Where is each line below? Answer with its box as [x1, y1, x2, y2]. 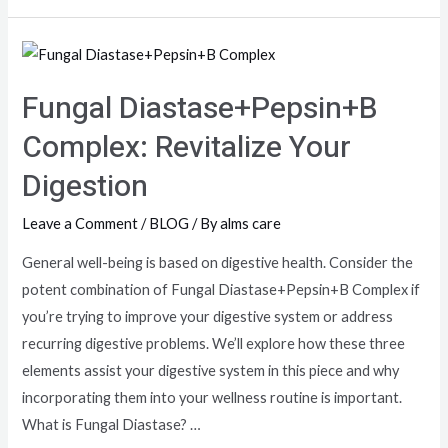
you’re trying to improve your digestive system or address [22, 307, 394, 325]
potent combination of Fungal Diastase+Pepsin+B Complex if [22, 280, 421, 298]
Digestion [22, 165, 149, 210]
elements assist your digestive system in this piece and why [22, 361, 400, 379]
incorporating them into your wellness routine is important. [22, 388, 403, 406]
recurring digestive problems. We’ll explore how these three [22, 334, 406, 352]
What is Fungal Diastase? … [22, 415, 202, 433]
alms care [220, 215, 282, 233]
